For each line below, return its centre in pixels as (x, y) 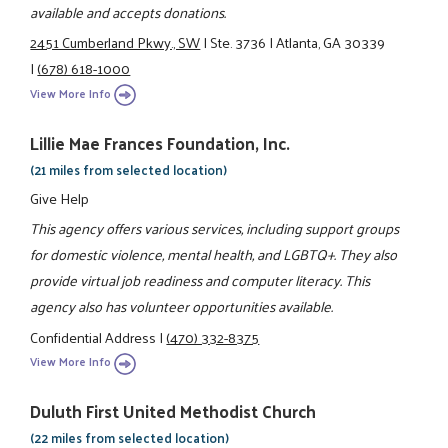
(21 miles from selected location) (129, 169)
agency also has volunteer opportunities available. (182, 306)
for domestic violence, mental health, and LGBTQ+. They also (214, 254)
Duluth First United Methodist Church (173, 411)
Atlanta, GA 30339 (331, 42)
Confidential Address (93, 336)
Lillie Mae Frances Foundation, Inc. (160, 142)
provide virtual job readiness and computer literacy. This (200, 280)
